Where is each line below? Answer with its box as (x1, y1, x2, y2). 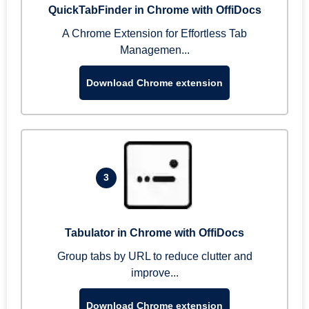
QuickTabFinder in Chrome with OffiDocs (48, 4, 261, 16)
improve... (130, 267, 179, 279)
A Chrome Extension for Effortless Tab (62, 28, 247, 39)
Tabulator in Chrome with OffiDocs (65, 227, 244, 239)
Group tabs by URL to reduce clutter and (57, 250, 252, 262)
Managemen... (119, 44, 190, 56)
